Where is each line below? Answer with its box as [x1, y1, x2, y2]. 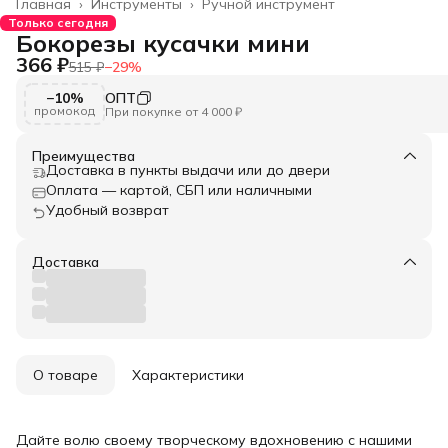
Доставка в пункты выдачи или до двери [46, 160, 330, 179]
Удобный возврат [46, 200, 169, 219]
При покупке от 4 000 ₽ [105, 103, 242, 119]
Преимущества [32, 146, 135, 165]
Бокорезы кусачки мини [16, 27, 310, 58]
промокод [34, 102, 95, 118]
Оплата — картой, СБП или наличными [46, 180, 312, 199]
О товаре [33, 365, 98, 384]
